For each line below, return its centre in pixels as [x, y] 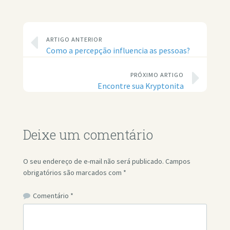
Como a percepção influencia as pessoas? [118, 51]
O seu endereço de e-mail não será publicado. [93, 161]
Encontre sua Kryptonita [141, 86]
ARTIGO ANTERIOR [74, 40]
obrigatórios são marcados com [73, 173]
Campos [178, 161]
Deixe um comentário [88, 135]
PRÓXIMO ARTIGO [157, 75]
